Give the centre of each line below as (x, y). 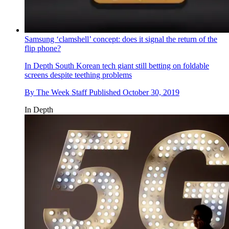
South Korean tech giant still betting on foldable (131, 66)
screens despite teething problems (78, 75)
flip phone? (43, 49)
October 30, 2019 (151, 93)
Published (106, 93)
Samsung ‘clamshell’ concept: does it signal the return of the (121, 39)
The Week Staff (62, 93)
